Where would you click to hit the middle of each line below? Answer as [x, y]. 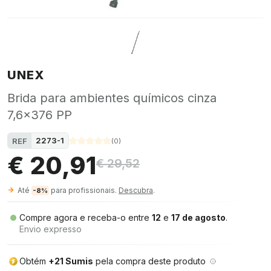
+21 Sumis [71, 261]
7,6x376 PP [40, 115]
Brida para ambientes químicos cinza [112, 98]
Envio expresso [51, 229]
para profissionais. [84, 190]
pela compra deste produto [149, 261]
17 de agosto [198, 217]
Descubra [136, 190]
